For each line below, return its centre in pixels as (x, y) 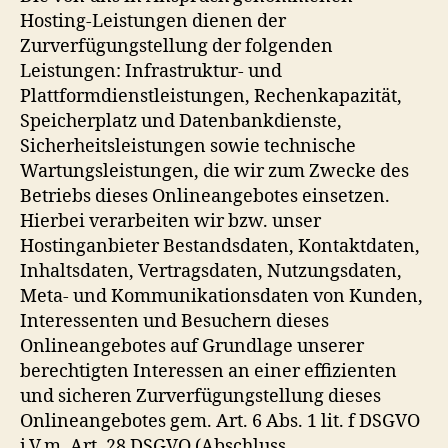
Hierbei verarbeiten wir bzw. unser (170, 221)
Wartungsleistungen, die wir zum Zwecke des (214, 171)
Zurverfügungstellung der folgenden (176, 46)
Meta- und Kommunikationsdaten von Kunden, (221, 296)
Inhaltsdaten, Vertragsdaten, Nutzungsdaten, (211, 271)
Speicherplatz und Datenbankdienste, (181, 121)
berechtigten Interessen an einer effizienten (208, 371)
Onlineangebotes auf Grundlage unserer (192, 346)
